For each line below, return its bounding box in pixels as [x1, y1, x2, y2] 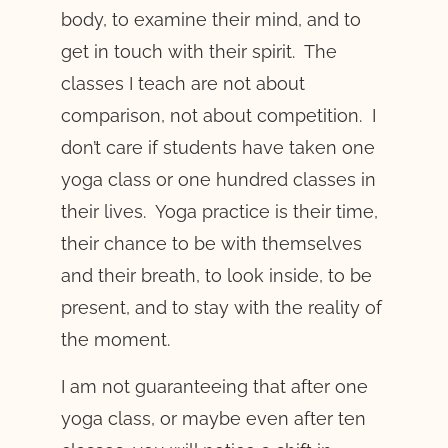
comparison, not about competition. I [60, 105, 376, 127]
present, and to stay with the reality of [60, 297, 382, 319]
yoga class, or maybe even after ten [60, 407, 366, 429]
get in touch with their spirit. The [60, 41, 337, 63]
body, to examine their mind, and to [60, 9, 361, 31]
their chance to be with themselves [60, 233, 362, 255]
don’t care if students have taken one [60, 137, 375, 159]
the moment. [60, 329, 170, 351]
